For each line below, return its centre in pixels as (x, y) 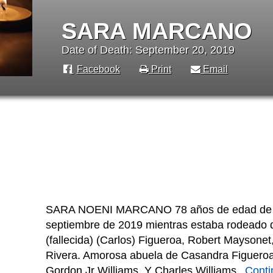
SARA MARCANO (157, 31)
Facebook (98, 69)
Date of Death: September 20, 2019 (148, 50)
